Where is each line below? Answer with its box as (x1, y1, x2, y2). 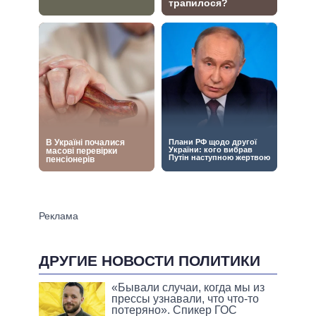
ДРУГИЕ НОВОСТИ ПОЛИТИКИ (39, 252, 260, 269)
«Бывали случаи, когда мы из (111, 281, 265, 293)
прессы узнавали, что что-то (111, 292, 260, 305)
